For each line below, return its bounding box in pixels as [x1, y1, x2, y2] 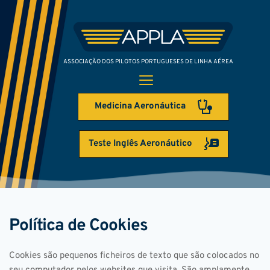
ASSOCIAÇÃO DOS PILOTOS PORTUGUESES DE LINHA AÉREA [63, 57, 233, 66]
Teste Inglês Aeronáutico [88, 137, 192, 149]
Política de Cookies [9, 215, 148, 237]
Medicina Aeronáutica [95, 100, 186, 112]
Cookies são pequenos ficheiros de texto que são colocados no [9, 250, 259, 262]
